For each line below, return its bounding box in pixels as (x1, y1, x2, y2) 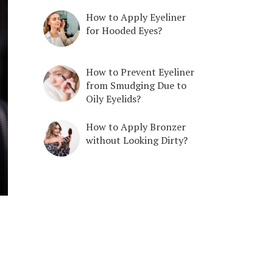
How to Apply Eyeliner (86, 10, 186, 24)
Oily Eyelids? (86, 91, 141, 105)
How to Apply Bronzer (86, 119, 186, 133)
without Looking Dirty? (86, 133, 188, 147)
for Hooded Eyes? (86, 23, 162, 37)
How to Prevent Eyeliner (86, 65, 194, 79)
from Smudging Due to (86, 78, 186, 92)
